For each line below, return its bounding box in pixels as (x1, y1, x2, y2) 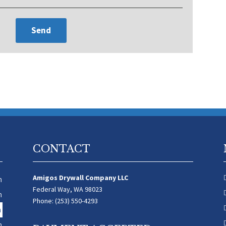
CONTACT (32, 143, 90, 155)
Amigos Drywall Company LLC (32, 173, 128, 182)
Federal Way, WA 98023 (32, 185, 102, 194)
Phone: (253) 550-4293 (32, 196, 98, 205)
